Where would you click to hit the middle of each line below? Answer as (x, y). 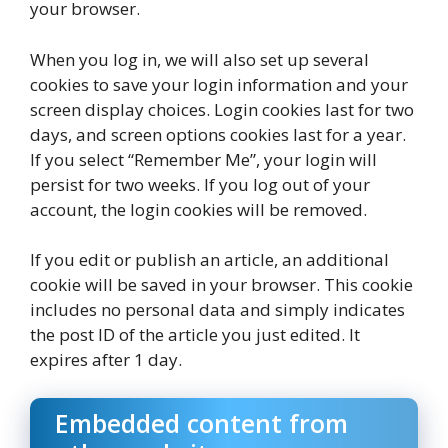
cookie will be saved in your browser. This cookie (221, 285)
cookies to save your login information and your (219, 84)
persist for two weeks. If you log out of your (200, 184)
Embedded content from (201, 422)
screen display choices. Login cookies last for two (222, 109)
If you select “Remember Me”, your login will (203, 159)
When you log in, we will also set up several (199, 59)
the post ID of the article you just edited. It (195, 335)
